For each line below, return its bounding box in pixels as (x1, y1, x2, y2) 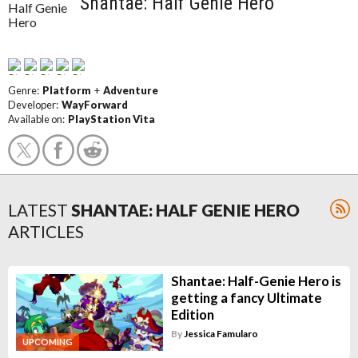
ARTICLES (8, 221, 84, 241)
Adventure (103, 84, 158, 97)
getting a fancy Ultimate (170, 289, 322, 306)
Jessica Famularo (183, 328, 258, 340)
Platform (42, 84, 91, 97)
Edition (170, 306, 214, 323)
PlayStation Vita (68, 113, 155, 125)
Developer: (8, 98, 62, 111)
